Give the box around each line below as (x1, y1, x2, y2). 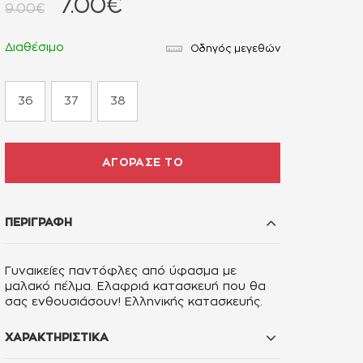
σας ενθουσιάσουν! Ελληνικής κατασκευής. (5, 297, 263, 309)
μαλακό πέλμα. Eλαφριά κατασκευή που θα (5, 281, 266, 293)
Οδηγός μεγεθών (190, 44, 280, 54)
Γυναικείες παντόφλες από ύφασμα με (5, 266, 237, 278)
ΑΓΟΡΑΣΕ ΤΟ (102, 157, 183, 169)
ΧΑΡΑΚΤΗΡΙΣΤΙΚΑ (5, 332, 109, 344)
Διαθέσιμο (5, 42, 64, 53)
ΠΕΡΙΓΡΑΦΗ (5, 217, 72, 229)
